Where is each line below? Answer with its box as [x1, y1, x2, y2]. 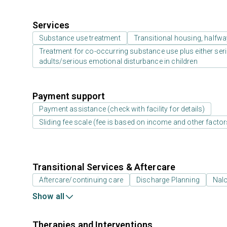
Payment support [32, 91, 105, 101]
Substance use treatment [39, 34, 121, 42]
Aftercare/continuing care [39, 176, 123, 184]
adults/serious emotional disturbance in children [39, 57, 198, 65]
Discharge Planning [136, 176, 200, 184]
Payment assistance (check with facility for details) [39, 105, 205, 113]
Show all [32, 192, 65, 201]
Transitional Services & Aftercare [32, 162, 176, 172]
